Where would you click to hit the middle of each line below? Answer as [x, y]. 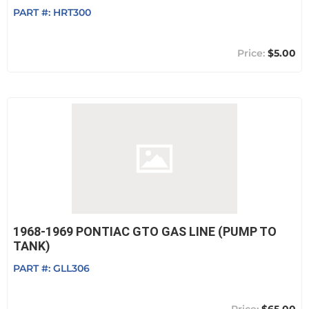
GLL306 [71, 268]
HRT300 [72, 12]
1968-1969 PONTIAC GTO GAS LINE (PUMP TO [145, 231]
